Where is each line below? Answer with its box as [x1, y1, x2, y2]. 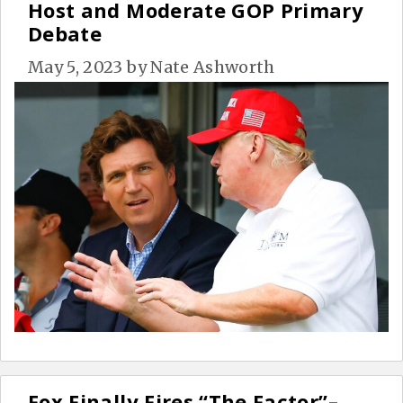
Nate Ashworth [150, 57, 275, 78]
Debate [28, 20, 103, 48]
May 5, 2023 [28, 57, 123, 78]
